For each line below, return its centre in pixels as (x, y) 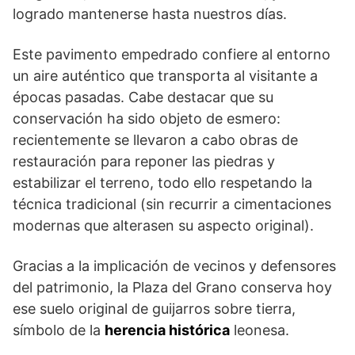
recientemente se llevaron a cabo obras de (155, 140)
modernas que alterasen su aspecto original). (163, 226)
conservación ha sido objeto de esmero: (147, 119)
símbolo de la (59, 330)
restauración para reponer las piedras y (144, 162)
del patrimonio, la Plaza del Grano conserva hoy (172, 288)
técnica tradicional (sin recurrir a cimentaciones (172, 204)
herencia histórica (167, 330)
